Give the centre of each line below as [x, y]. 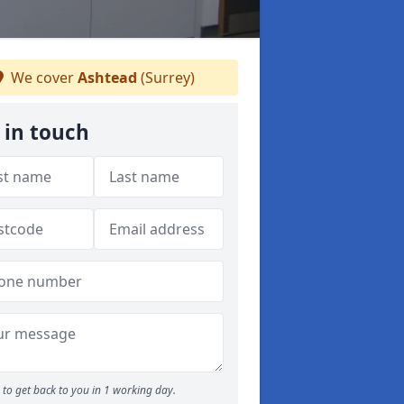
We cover [42, 78]
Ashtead [107, 78]
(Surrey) [166, 78]
